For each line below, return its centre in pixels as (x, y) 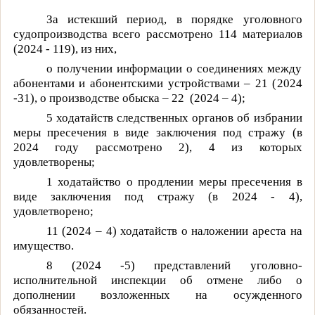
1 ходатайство (84, 181)
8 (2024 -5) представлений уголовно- (174, 265)
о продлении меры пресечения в (214, 181)
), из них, (94, 49)
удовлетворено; (53, 211)
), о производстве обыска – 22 (107, 98)
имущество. (43, 245)
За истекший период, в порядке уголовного (174, 19)
